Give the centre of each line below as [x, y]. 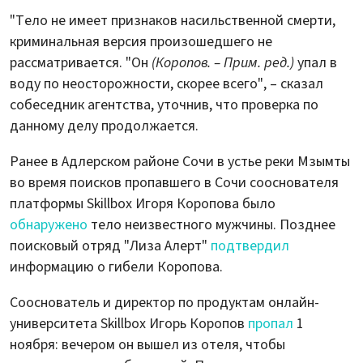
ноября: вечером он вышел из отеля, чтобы [147, 344]
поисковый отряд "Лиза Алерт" [110, 246]
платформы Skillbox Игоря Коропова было [143, 203]
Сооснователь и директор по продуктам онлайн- [164, 302]
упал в [316, 62]
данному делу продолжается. [104, 126]
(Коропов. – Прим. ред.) [223, 62]
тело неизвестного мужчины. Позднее [211, 224]
